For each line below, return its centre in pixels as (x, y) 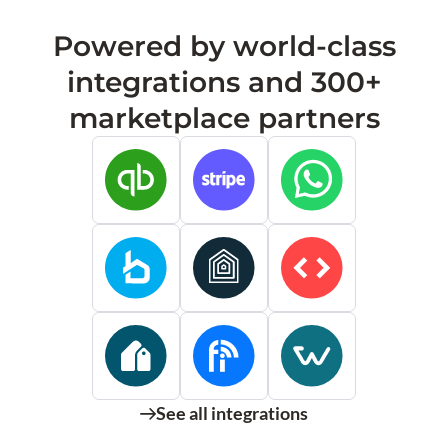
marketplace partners (224, 118)
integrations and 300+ (224, 82)
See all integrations (232, 413)
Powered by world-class (224, 46)
